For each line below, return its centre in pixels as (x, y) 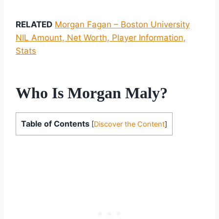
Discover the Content (129, 124)
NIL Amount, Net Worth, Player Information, (101, 37)
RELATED (34, 24)
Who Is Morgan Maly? (92, 93)
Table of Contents (55, 123)
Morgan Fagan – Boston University (122, 24)
